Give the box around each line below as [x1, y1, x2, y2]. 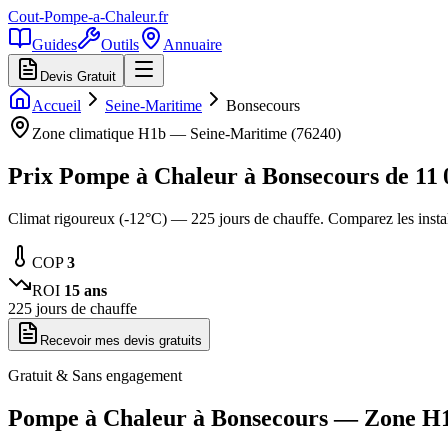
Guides [32, 36, 77, 53]
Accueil [32, 97, 81, 114]
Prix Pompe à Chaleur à [8, 162, 262, 189]
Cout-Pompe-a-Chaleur [8, 8, 154, 25]
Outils [101, 36, 139, 53]
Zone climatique [32, 125, 138, 142]
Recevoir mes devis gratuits [40, 332, 202, 348]
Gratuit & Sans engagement [8, 366, 182, 384]
